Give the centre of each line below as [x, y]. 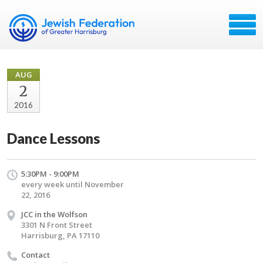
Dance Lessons [53, 138]
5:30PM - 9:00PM [50, 174]
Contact [36, 255]
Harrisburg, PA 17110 [60, 235]
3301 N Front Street [57, 225]
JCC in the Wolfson [54, 214]
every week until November [73, 184]
